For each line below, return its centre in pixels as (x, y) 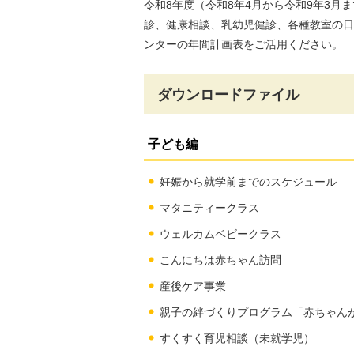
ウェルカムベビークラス (220, 234)
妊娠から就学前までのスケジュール (248, 182)
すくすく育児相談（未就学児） (237, 339)
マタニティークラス (209, 208)
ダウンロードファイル (228, 94)
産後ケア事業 (192, 286)
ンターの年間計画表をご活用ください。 (243, 44)
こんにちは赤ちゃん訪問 (220, 260)
